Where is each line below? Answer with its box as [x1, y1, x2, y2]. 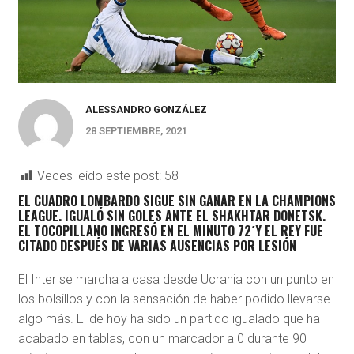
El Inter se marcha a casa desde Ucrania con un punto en [17, 272, 334, 288]
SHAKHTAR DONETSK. [211, 206, 326, 226]
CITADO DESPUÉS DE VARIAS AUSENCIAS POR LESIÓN [17, 236, 296, 256]
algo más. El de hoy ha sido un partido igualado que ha [17, 311, 320, 327]
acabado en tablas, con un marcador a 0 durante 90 [17, 331, 307, 347]
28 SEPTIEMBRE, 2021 [85, 125, 187, 137]
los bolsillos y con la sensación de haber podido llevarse [17, 292, 330, 307]
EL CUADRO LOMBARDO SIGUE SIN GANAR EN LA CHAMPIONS [17, 191, 336, 211]
